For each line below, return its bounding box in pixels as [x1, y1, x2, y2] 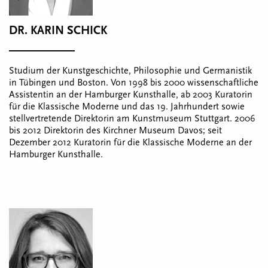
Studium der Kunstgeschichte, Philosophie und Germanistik [9, 65, 252, 76]
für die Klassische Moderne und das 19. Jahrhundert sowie [9, 101, 245, 112]
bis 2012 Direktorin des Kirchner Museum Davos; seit [9, 125, 222, 136]
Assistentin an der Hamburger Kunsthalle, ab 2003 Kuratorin [9, 89, 252, 100]
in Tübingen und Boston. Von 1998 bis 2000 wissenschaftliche [9, 77, 258, 88]
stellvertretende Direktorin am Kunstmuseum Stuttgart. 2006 [9, 113, 255, 124]
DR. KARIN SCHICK [9, 24, 107, 37]
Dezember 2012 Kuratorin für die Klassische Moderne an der [9, 137, 252, 148]
